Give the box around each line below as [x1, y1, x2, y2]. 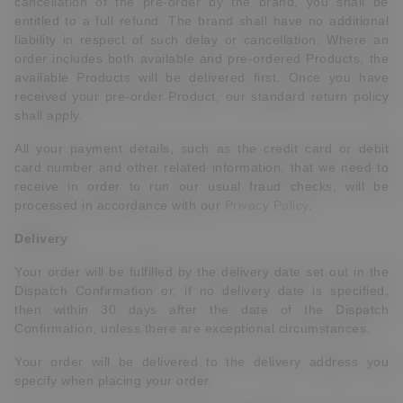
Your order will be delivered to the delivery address [14, 354, 359, 369]
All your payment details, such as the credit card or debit [14, 141, 389, 156]
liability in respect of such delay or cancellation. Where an [14, 32, 389, 47]
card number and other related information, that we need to [14, 160, 389, 175]
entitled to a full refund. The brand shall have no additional [14, 13, 389, 28]
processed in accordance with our [14, 198, 225, 212]
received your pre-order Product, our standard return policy [14, 89, 389, 103]
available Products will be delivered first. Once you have [14, 70, 389, 85]
